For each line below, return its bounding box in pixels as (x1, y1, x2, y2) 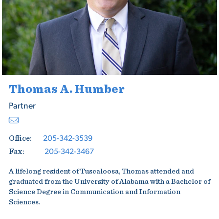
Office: (8, 134, 32, 142)
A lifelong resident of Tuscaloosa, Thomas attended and (8, 168, 194, 175)
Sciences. (8, 198, 40, 206)
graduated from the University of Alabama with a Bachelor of (8, 178, 210, 185)
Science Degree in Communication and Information (8, 188, 180, 196)
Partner (8, 100, 36, 110)
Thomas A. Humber (8, 84, 125, 95)
